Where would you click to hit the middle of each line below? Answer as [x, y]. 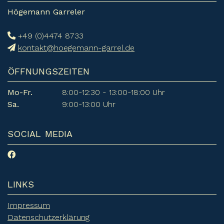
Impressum [29, 205]
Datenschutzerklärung [48, 217]
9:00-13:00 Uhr [89, 104]
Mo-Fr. [20, 92]
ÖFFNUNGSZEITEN [48, 71]
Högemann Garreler [46, 12]
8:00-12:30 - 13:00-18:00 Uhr [113, 92]
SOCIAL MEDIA [40, 134]
